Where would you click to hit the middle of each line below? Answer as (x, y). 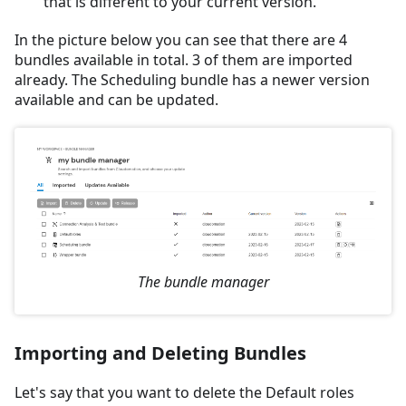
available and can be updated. (116, 99)
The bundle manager (203, 281)
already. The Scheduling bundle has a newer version (192, 79)
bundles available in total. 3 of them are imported (184, 59)
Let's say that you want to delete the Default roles (184, 392)
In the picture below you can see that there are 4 (181, 39)
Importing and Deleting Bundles (160, 353)
